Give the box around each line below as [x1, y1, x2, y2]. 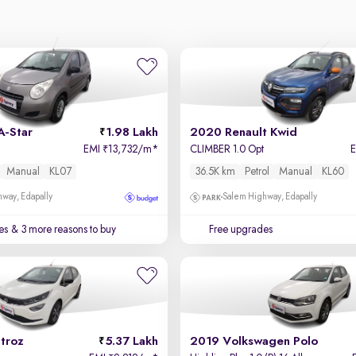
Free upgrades [208, 224, 273, 235]
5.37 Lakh [104, 335, 158, 348]
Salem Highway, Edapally [222, 192, 317, 202]
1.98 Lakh [105, 126, 158, 139]
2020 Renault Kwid [189, 126, 297, 139]
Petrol [244, 166, 269, 177]
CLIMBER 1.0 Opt [189, 144, 264, 155]
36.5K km [194, 166, 235, 177]
